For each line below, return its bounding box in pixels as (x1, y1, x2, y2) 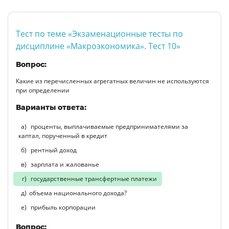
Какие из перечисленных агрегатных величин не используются (16, 76, 209, 85)
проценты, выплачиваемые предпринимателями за (29, 122, 188, 131)
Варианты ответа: (16, 102, 86, 112)
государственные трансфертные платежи (29, 174, 157, 183)
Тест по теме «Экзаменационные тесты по (16, 28, 183, 39)
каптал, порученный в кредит (18, 131, 107, 140)
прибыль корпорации (29, 202, 96, 212)
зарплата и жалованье (29, 159, 99, 169)
